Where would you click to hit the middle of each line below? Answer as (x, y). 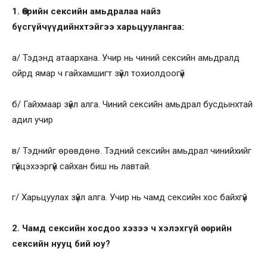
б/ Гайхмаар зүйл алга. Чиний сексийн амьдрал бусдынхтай (132, 104)
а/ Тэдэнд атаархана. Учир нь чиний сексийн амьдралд (126, 58)
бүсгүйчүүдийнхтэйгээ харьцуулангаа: (98, 27)
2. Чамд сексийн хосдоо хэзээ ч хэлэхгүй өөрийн (122, 228)
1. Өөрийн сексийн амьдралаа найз (86, 11)
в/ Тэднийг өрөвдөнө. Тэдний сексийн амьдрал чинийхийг (132, 150)
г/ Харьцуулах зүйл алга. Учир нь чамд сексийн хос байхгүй (130, 197)
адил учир (32, 119)
